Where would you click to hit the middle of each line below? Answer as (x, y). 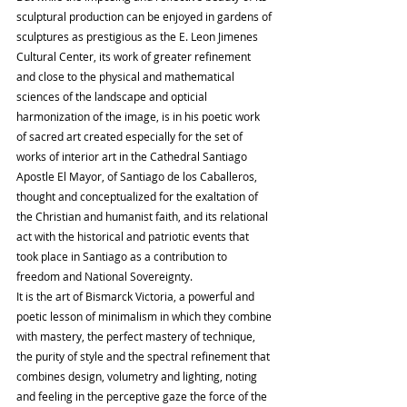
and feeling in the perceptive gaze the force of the (143, 397)
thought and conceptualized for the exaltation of (139, 197)
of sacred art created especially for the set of (131, 137)
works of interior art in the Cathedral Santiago (133, 157)
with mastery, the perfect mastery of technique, (137, 337)
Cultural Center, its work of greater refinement (135, 57)
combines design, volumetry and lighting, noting (138, 377)
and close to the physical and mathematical (127, 77)
